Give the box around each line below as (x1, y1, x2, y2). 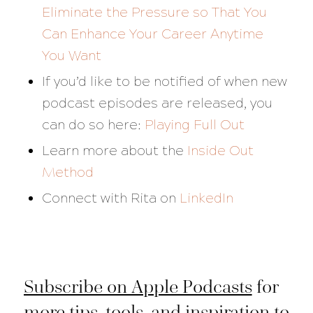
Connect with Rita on (41, 190, 176, 207)
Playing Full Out (144, 117, 245, 133)
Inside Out (187, 143, 254, 159)
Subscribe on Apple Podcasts (23, 275, 252, 299)
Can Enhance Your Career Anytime (41, 26, 263, 43)
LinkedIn (175, 190, 233, 207)
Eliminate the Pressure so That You (41, 4, 267, 21)
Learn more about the (41, 143, 187, 159)
